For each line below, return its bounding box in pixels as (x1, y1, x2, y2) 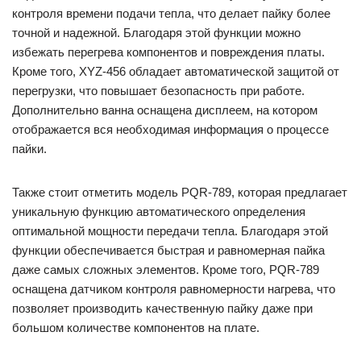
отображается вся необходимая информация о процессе (12, 122, 329, 136)
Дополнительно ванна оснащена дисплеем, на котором (12, 103, 317, 117)
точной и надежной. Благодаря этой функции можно (12, 26, 301, 39)
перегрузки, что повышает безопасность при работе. (12, 84, 305, 98)
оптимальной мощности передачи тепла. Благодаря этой (12, 224, 328, 238)
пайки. (12, 142, 47, 156)
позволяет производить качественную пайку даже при (12, 301, 313, 315)
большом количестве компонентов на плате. (12, 321, 259, 334)
